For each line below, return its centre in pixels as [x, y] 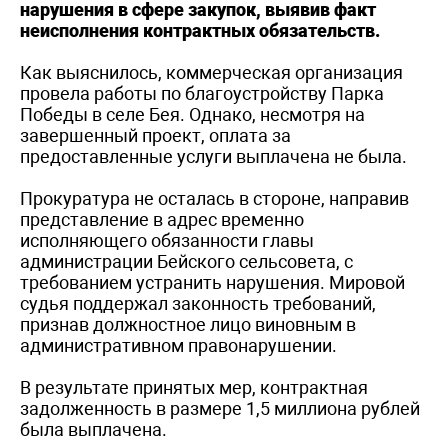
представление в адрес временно [162, 219]
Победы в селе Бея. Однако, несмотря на [192, 114]
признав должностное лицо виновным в [188, 324]
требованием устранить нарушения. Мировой [212, 282]
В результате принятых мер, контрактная [194, 387]
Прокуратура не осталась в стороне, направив [214, 198]
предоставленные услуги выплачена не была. [213, 156]
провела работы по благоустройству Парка [202, 93]
